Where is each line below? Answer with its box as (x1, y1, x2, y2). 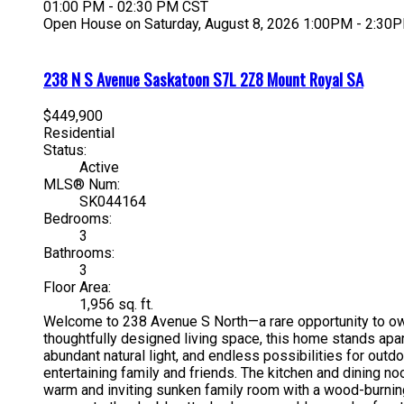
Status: (43, 142, 87, 160)
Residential (43, 124, 115, 142)
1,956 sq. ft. (79, 296, 153, 314)
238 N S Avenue (43, 66, 143, 91)
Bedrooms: (43, 210, 112, 228)
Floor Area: (43, 279, 111, 297)
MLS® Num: (43, 176, 120, 194)
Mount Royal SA (267, 66, 363, 91)
